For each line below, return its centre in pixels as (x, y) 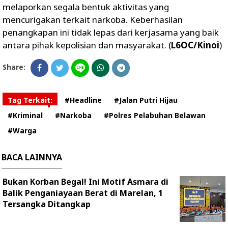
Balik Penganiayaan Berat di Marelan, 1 (83, 193)
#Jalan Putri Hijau (146, 100)
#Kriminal (25, 115)
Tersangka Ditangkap (47, 204)
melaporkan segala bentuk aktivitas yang (86, 7)
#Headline (83, 100)
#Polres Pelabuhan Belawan (155, 115)
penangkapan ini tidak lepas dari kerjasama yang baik (111, 32)
